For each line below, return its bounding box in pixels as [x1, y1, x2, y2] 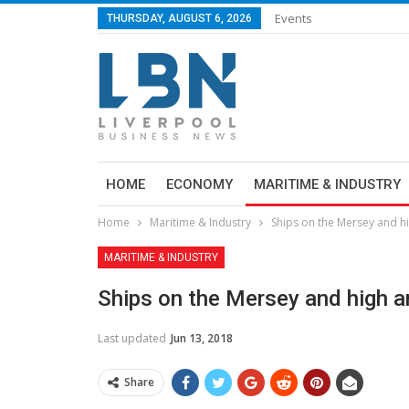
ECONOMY [166, 176, 233, 193]
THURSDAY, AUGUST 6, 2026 [107, 12, 252, 25]
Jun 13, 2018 [171, 330, 233, 346]
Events [275, 10, 312, 26]
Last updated [98, 330, 169, 346]
